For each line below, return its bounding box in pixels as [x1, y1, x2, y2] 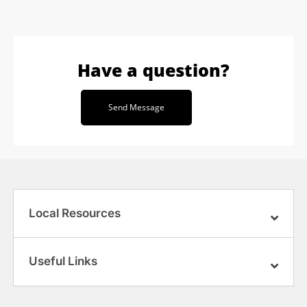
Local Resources [29, 206, 121, 221]
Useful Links [29, 254, 97, 269]
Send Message [108, 101, 164, 114]
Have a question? [77, 58, 230, 82]
